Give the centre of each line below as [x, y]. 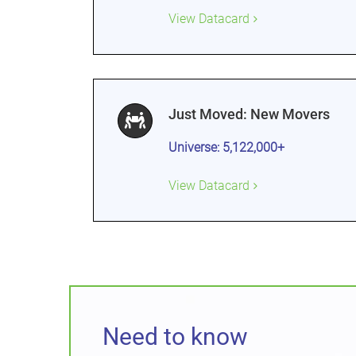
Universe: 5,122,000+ [226, 147]
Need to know [175, 337]
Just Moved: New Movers [249, 114]
